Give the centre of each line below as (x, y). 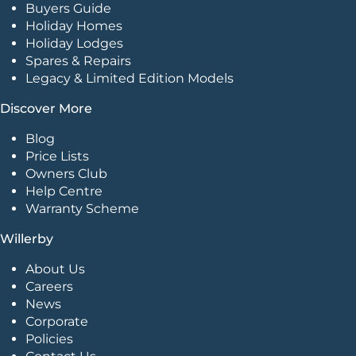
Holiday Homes (74, 25)
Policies (49, 339)
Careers (49, 286)
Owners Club (66, 173)
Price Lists (57, 156)
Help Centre (64, 191)
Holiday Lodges (74, 43)
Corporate (57, 321)
